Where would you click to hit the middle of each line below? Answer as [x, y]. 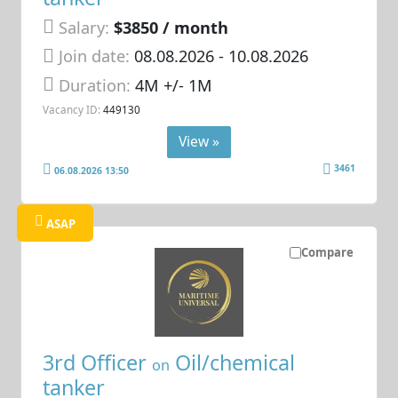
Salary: [84, 27]
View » [199, 141]
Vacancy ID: [72, 110]
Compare [327, 253]
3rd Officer [98, 362]
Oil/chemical [233, 362]
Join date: [95, 56]
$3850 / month [171, 27]
